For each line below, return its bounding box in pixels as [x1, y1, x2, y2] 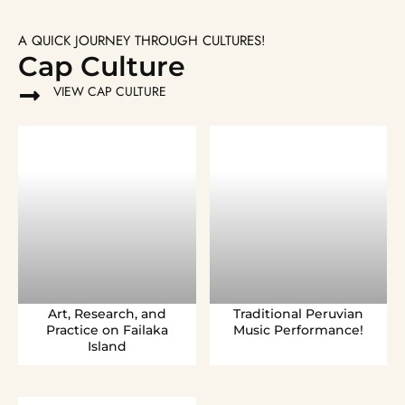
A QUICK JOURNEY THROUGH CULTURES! [18, 31, 266, 51]
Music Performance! [232, 321, 363, 338]
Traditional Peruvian [232, 305, 363, 322]
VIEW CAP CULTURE [53, 82, 166, 100]
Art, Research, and [47, 305, 166, 322]
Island [87, 337, 127, 354]
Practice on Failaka [45, 321, 168, 338]
